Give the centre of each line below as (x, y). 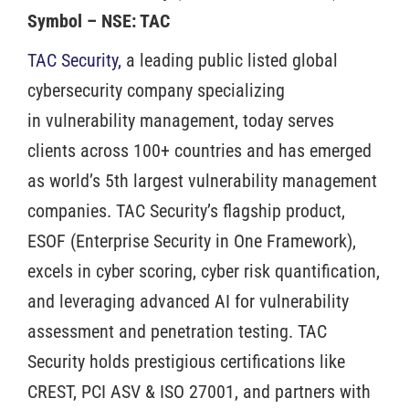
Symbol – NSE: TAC (101, 21)
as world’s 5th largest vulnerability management (202, 180)
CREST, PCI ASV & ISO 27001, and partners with (199, 391)
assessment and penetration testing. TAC (177, 331)
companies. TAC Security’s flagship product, (186, 210)
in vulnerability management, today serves (181, 120)
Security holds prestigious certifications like (186, 361)
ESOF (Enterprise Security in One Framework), (192, 241)
